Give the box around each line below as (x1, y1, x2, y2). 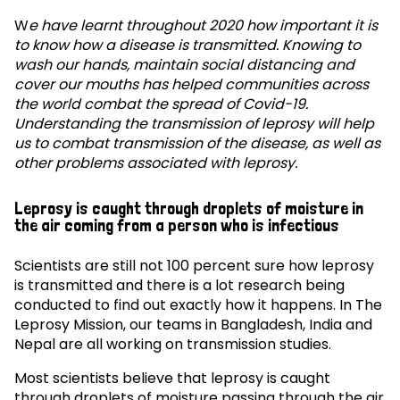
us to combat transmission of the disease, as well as (14, 132, 380, 154)
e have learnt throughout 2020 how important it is (29, 14, 378, 36)
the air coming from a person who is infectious (14, 214, 339, 236)
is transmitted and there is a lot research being (14, 275, 345, 296)
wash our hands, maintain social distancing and (14, 54, 354, 75)
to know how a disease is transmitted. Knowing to (14, 34, 361, 55)
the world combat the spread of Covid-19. (14, 93, 308, 114)
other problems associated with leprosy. (14, 152, 297, 173)
